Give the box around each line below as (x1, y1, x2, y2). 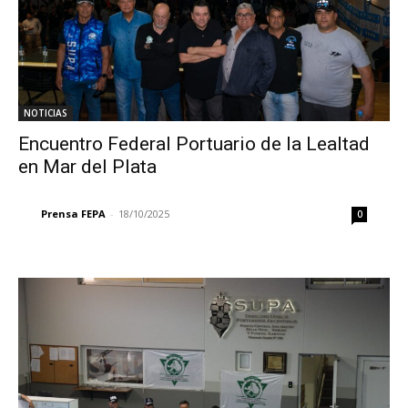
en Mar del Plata (18, 156, 157, 178)
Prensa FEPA (41, 207, 106, 221)
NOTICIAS (24, 107, 67, 120)
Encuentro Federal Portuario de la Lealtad (18, 133, 370, 156)
